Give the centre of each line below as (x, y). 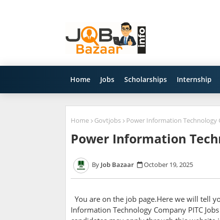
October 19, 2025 (168, 165)
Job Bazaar (117, 165)
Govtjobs (108, 120)
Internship (194, 79)
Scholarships (146, 79)
